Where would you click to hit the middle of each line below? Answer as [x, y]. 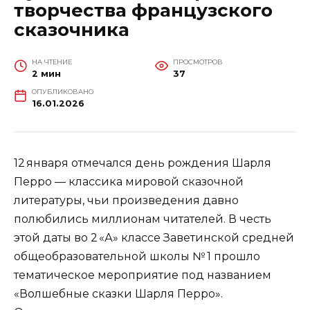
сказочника [72, 29]
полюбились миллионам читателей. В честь [143, 219]
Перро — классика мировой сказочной [129, 181]
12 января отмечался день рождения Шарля [143, 163]
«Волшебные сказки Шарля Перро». [118, 293]
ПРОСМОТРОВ [198, 62]
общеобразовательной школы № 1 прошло [137, 256]
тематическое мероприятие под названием [143, 275]
